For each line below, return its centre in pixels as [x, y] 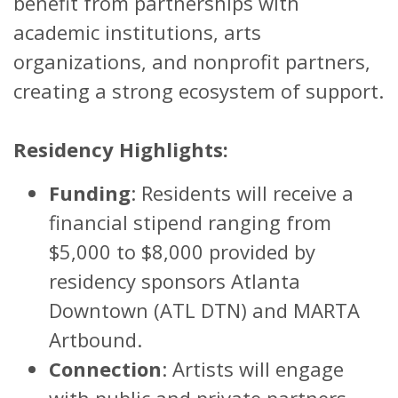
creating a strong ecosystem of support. [199, 90]
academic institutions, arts [137, 32]
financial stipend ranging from [190, 222]
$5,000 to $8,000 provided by [182, 251]
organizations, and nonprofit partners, [192, 61]
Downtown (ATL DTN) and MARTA [204, 310]
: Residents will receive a [242, 192]
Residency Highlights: [121, 149]
